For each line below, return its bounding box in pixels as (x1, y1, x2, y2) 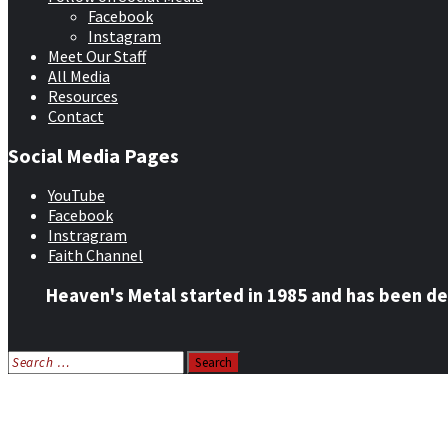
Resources (48, 86, 118, 107)
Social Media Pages (8, 142, 179, 168)
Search (7, 349, 53, 370)
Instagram (88, 26, 161, 47)
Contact (48, 106, 104, 127)
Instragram (48, 225, 127, 246)
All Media (48, 66, 110, 87)
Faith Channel (48, 245, 143, 266)
